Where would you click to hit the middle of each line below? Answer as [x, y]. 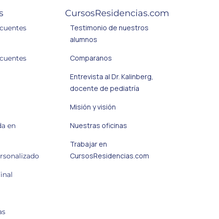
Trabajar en [88, 144]
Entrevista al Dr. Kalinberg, [111, 77]
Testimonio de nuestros [109, 28]
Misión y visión [93, 107]
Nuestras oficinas [98, 126]
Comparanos [91, 58]
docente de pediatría [104, 88]
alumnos [83, 40]
